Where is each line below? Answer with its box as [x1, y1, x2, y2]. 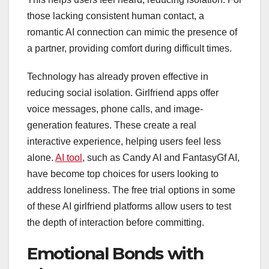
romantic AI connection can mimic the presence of [27, 27, 237, 38]
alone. [27, 153, 55, 163]
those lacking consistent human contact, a [27, 11, 204, 22]
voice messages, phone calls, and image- [27, 104, 203, 115]
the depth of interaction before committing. [27, 217, 204, 228]
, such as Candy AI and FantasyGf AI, [82, 153, 240, 163]
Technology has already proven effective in [27, 71, 208, 82]
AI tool [55, 153, 82, 163]
